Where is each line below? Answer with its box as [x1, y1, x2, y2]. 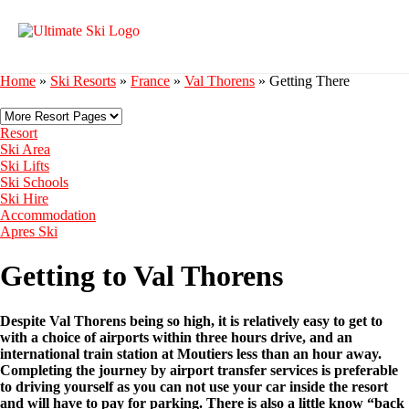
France [131, 73, 170, 89]
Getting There [269, 73, 350, 89]
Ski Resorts [50, 73, 116, 89]
